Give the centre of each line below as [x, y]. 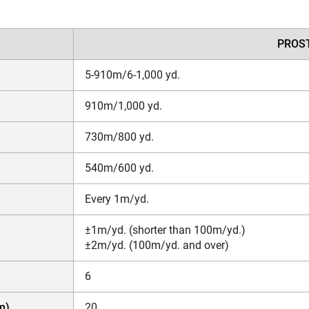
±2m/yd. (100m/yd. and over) [157, 245]
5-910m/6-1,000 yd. [132, 74]
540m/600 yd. [119, 168]
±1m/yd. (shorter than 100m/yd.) [165, 230]
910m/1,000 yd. [123, 106]
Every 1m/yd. [117, 199]
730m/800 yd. [119, 137]
